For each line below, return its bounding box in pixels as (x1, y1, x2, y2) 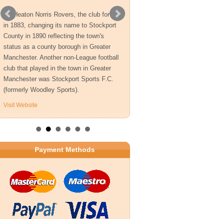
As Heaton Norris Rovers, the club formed (3, 11, 122, 18)
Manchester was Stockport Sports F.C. (3, 75, 113, 83)
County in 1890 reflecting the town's (3, 32, 104, 40)
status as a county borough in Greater (3, 43, 110, 50)
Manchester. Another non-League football (3, 54, 119, 61)
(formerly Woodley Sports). (3, 86, 79, 93)
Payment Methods (35, 146, 95, 153)
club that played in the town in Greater (3, 65, 111, 72)
